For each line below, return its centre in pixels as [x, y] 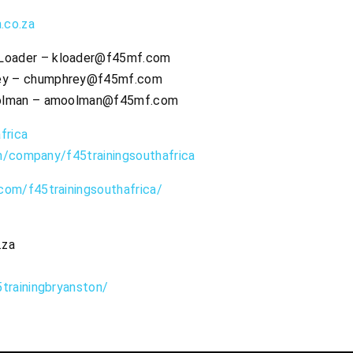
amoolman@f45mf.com [111, 100]
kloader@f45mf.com [111, 58]
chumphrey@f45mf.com [93, 79]
